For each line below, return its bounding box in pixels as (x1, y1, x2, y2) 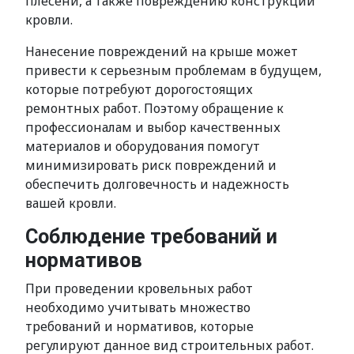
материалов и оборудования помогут (25, 137, 260, 155)
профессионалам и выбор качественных (25, 119, 281, 136)
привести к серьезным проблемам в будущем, (25, 62, 322, 79)
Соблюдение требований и (25, 225, 277, 248)
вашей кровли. (25, 194, 116, 212)
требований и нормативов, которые (25, 318, 254, 335)
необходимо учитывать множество (25, 299, 250, 316)
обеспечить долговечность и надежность (25, 175, 289, 193)
